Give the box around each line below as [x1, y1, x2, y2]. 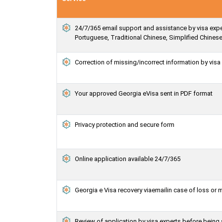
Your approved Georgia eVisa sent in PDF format [75, 90, 213, 98]
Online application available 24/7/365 [75, 155, 180, 163]
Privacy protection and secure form [75, 121, 174, 129]
